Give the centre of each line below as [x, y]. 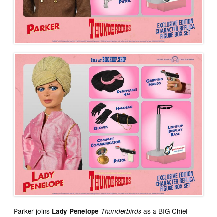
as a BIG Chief [165, 210]
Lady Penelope [75, 211]
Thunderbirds [121, 211]
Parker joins [32, 210]
